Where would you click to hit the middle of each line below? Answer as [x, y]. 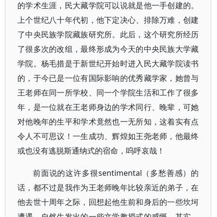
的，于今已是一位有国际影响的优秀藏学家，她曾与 [108, 78]
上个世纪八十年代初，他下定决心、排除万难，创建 [108, 20]
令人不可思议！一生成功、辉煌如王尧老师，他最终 [108, 136]
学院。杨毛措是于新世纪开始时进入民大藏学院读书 [108, 63]
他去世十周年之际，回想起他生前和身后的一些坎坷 [108, 202]
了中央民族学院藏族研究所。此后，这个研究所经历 [108, 34]
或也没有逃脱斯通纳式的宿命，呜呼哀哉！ [91, 151]
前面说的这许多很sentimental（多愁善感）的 [116, 173]
